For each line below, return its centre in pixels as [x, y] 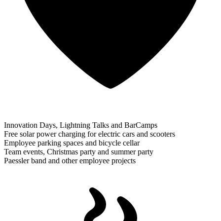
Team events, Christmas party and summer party [79, 151]
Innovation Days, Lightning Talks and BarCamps [81, 125]
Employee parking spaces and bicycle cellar [72, 143]
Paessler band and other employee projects [70, 160]
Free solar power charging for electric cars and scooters [90, 134]
